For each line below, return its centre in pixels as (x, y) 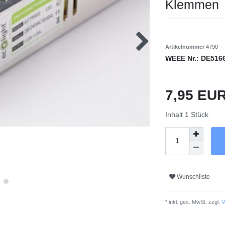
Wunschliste (193, 177)
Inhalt (175, 114)
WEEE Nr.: (183, 58)
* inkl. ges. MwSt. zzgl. (192, 202)
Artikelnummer (185, 46)
